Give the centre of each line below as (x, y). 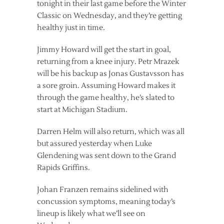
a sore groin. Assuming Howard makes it (106, 86)
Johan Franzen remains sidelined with (103, 190)
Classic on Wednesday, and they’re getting (109, 16)
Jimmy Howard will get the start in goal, (104, 50)
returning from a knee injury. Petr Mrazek (108, 62)
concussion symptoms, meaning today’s (106, 202)
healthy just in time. (71, 28)
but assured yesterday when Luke (94, 144)
